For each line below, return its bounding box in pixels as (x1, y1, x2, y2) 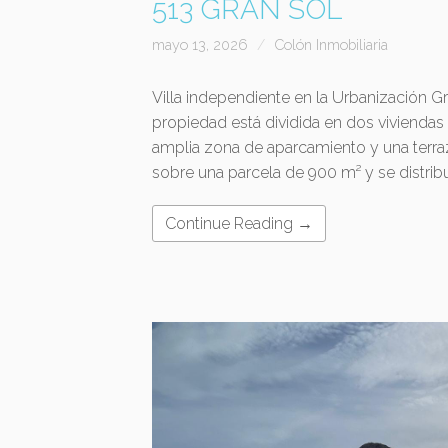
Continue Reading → (165, 214, 313, 234)
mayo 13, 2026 (152, 36, 248, 54)
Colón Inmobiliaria (274, 36, 388, 54)
